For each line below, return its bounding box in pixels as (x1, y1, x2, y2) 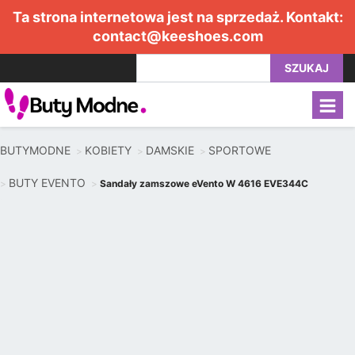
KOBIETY (85, 143, 132, 157)
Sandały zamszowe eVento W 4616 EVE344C (100, 177, 308, 189)
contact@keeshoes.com (92, 28, 263, 44)
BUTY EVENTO (9, 176, 86, 189)
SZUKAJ (284, 61, 329, 74)
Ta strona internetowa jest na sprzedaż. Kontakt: (12, 9, 343, 25)
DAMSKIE (146, 143, 194, 157)
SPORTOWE (208, 143, 271, 157)
